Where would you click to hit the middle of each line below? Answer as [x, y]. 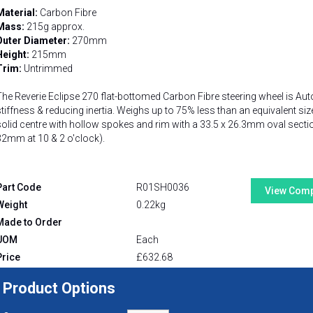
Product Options [59, 288]
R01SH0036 [162, 187]
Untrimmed [47, 68]
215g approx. [54, 26]
